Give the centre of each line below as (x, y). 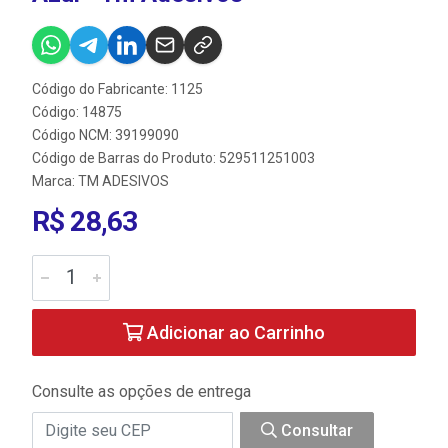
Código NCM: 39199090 (105, 134)
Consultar (315, 430)
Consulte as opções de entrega (141, 391)
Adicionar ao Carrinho (234, 332)
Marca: (55, 180)
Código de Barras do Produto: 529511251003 (173, 157)
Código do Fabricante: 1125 (117, 88)
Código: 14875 (77, 111)
